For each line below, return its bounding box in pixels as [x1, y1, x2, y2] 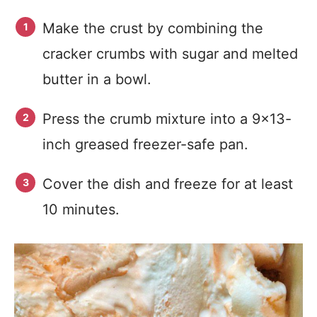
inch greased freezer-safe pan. [42, 136, 253, 153]
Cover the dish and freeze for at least [42, 175, 293, 192]
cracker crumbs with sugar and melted [42, 45, 298, 62]
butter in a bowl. [42, 71, 156, 88]
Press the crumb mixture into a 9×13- [42, 110, 292, 127]
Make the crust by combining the [42, 20, 263, 37]
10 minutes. [42, 201, 120, 218]
